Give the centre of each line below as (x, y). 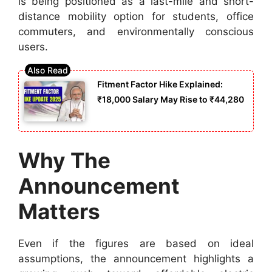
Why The (64, 160)
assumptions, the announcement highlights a (136, 258)
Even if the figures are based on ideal (136, 243)
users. (33, 47)
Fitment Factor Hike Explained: (160, 84)
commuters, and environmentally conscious (136, 32)
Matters (59, 211)
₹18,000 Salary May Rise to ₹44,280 (171, 99)
